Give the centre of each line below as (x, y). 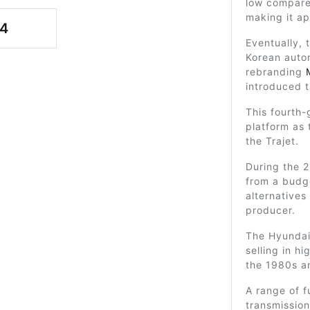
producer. (270, 210)
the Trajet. (272, 141)
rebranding (275, 72)
